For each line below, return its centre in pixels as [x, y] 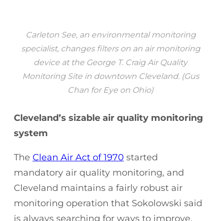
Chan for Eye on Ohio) [110, 90]
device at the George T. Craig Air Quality [110, 62]
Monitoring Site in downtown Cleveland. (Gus [110, 76]
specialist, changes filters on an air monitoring [110, 48]
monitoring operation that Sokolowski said [108, 203]
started [141, 157]
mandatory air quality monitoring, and [99, 172]
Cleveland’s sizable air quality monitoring [109, 118]
